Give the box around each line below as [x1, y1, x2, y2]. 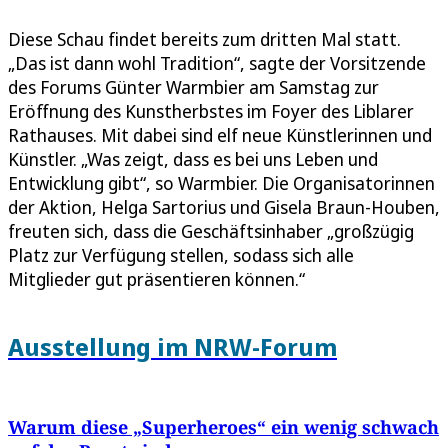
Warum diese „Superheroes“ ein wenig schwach [8, 414, 439, 439]
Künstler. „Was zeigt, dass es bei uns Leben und [8, 146, 378, 171]
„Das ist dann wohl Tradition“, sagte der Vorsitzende [8, 50, 426, 75]
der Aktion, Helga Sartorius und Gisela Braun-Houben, [8, 194, 440, 219]
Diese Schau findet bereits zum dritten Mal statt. [8, 26, 401, 51]
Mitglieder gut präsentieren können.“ [8, 266, 305, 291]
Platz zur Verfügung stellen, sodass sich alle [8, 242, 354, 267]
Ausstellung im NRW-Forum [8, 329, 337, 363]
